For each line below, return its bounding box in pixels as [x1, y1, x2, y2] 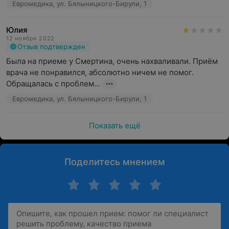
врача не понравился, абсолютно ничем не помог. [6, 67, 194, 77]
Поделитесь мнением [64, 156, 165, 167]
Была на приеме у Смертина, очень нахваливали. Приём [6, 56, 218, 66]
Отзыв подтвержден [17, 42, 85, 51]
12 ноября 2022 [6, 35, 55, 42]
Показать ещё [88, 121, 141, 130]
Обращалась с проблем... [6, 79, 100, 88]
